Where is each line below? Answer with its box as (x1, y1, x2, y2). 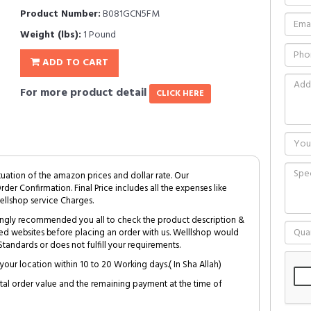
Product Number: (20, 6, 101, 22)
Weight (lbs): (20, 27, 81, 43)
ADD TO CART (40, 55, 108, 71)
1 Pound (81, 27, 116, 43)
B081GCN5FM (101, 6, 160, 22)
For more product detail (20, 84, 149, 102)
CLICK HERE (156, 87, 204, 101)
